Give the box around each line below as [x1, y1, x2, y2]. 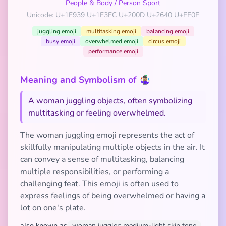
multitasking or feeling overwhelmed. [28, 107, 166, 119]
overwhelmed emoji [85, 37, 138, 45]
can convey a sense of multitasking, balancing [20, 154, 184, 165]
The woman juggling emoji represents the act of [20, 130, 194, 141]
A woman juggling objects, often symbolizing [28, 95, 192, 106]
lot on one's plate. [20, 202, 86, 213]
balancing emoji [146, 27, 189, 35]
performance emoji [88, 47, 138, 55]
